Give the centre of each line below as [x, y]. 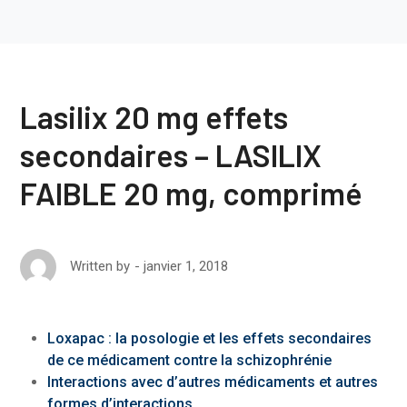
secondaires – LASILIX [171, 155]
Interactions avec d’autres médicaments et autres [213, 382]
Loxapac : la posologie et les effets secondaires [210, 338]
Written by [100, 266]
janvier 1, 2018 [186, 266]
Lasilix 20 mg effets [154, 117]
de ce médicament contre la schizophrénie [190, 360]
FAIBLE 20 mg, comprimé [192, 193]
